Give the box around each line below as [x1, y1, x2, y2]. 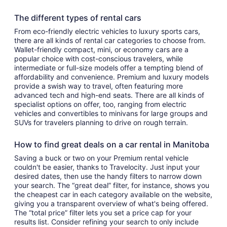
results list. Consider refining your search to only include [14, 217, 199, 226]
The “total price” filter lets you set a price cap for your [14, 208, 192, 217]
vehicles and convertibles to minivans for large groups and [14, 109, 208, 118]
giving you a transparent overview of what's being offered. [14, 199, 208, 208]
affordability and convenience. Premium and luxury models [14, 72, 209, 81]
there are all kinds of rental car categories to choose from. [14, 36, 206, 45]
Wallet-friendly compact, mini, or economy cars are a [14, 45, 188, 54]
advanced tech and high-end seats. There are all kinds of [14, 91, 204, 99]
